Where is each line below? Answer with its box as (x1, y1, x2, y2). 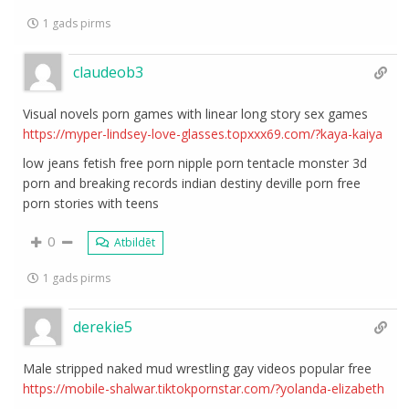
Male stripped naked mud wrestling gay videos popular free (23, 360, 372, 377)
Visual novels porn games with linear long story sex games (23, 105, 369, 122)
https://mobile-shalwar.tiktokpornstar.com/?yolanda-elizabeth (23, 380, 385, 397)
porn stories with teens (23, 194, 160, 212)
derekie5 (73, 317, 133, 337)
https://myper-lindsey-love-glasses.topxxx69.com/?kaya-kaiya (23, 125, 383, 142)
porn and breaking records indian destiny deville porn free (23, 174, 362, 192)
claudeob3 (73, 62, 144, 82)
